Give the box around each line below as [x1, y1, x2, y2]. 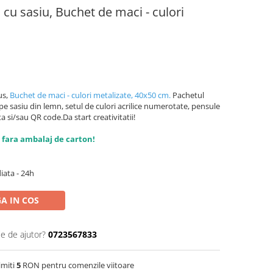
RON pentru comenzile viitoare [21, 260, 134, 271]
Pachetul [171, 90, 204, 101]
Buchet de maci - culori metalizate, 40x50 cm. [10, 90, 171, 101]
